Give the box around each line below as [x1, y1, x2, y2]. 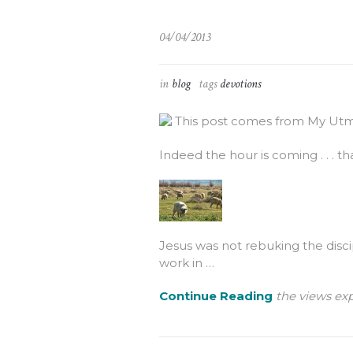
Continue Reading [159, 288, 273, 304]
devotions [220, 76, 261, 92]
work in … [159, 255, 214, 271]
